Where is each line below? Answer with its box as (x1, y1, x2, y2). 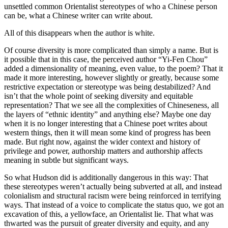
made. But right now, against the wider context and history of (4, 137, 200, 146)
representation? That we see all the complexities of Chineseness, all (4, 100, 219, 109)
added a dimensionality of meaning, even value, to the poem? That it (4, 64, 223, 73)
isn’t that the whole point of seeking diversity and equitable (4, 91, 193, 100)
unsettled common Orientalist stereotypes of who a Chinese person (4, 2, 217, 11)
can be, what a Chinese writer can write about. (4, 11, 153, 20)
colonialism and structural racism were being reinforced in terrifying (4, 191, 221, 200)
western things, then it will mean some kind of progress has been (4, 128, 211, 137)
